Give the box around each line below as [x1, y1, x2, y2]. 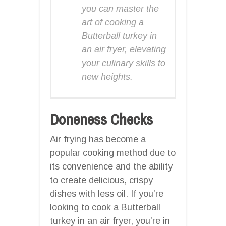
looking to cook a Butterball [50, 202, 160, 212]
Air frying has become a [50, 134, 146, 144]
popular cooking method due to [50, 147, 176, 158]
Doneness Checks [50, 108, 153, 129]
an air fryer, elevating [82, 44, 166, 54]
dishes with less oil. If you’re [50, 188, 163, 199]
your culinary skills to [82, 58, 165, 68]
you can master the [82, 3, 159, 14]
